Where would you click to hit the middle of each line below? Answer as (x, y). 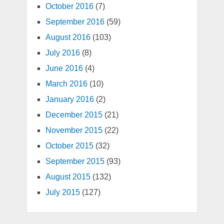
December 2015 (74, 115)
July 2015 (62, 192)
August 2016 (68, 37)
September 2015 (75, 161)
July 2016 (62, 53)
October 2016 (69, 6)
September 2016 (75, 22)
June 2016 (64, 68)
